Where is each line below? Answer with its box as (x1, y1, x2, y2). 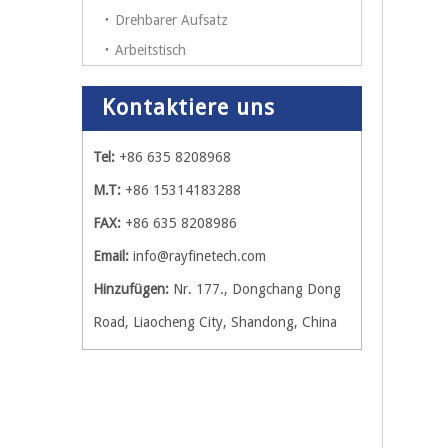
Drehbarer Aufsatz (115, 11, 228, 28)
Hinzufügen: (93, 280, 173, 297)
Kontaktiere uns (102, 94, 275, 120)
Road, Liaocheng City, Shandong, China (93, 313, 337, 330)
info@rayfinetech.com (133, 247, 266, 264)
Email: (93, 247, 129, 264)
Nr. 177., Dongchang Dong (173, 280, 341, 297)
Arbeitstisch (115, 41, 186, 58)
